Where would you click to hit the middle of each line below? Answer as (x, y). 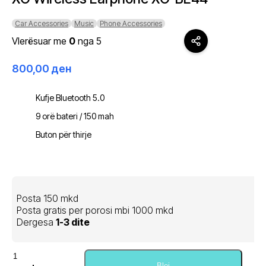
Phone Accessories (131, 23)
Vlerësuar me (40, 41)
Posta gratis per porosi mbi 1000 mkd (95, 210)
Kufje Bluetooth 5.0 (70, 98)
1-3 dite (73, 222)
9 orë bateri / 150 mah (75, 116)
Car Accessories (42, 23)
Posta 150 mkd (47, 199)
